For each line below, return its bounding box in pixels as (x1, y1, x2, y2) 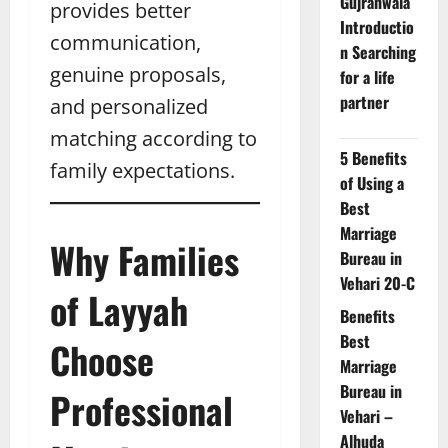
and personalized (50, 92, 208, 120)
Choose (50, 332, 154, 386)
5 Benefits (339, 146, 407, 171)
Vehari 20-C (339, 271, 415, 296)
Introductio (339, 15, 414, 40)
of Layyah (50, 282, 188, 336)
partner (339, 90, 389, 115)
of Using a (339, 171, 404, 196)
